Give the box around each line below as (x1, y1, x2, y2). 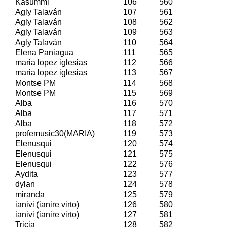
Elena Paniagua (15, 48, 73, 57)
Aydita (15, 169, 38, 178)
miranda (15, 190, 45, 199)
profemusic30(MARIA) (15, 129, 95, 138)
